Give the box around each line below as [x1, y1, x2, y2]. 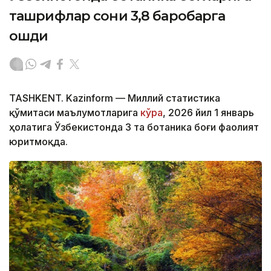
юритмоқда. [9, 135, 68, 148]
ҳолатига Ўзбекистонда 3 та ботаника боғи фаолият [9, 121, 259, 134]
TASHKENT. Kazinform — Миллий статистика [9, 92, 220, 105]
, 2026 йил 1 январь [163, 106, 254, 119]
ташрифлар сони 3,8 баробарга [9, 8, 226, 25]
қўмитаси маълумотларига [9, 106, 140, 119]
